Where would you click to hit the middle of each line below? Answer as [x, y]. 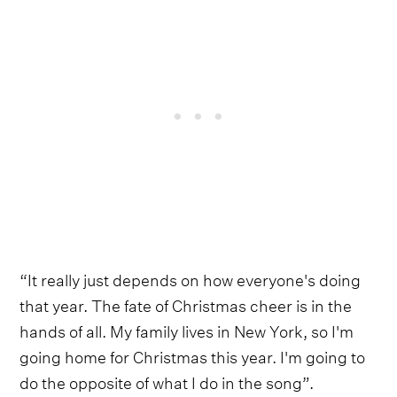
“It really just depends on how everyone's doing [191, 277]
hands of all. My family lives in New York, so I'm [187, 329]
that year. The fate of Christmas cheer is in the [186, 303]
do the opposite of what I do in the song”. [167, 380]
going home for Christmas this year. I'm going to [193, 354]
